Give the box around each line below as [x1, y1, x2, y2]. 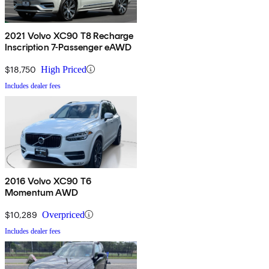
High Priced [41, 64, 86, 74]
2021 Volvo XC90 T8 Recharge [5, 29, 134, 41]
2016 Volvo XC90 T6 [5, 175, 91, 187]
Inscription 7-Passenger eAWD [5, 41, 132, 53]
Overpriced [42, 209, 85, 220]
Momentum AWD [5, 186, 78, 198]
